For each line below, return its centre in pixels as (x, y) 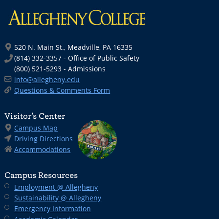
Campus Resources (41, 175)
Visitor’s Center (35, 116)
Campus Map (36, 128)
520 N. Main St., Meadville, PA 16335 (74, 47)
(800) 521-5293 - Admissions (60, 69)
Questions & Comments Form (62, 90)
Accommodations (43, 149)
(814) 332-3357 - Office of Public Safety (77, 58)
